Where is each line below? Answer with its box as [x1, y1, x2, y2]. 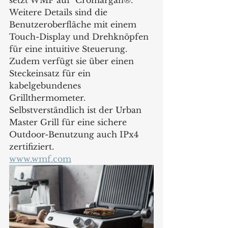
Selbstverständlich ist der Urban [9, 104, 144, 115]
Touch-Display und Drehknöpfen [9, 31, 151, 42]
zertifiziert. [9, 141, 54, 152]
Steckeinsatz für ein [9, 68, 93, 78]
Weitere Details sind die [9, 7, 110, 17]
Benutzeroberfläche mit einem [9, 19, 139, 30]
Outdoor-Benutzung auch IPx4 [9, 129, 141, 139]
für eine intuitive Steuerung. [9, 43, 130, 54]
